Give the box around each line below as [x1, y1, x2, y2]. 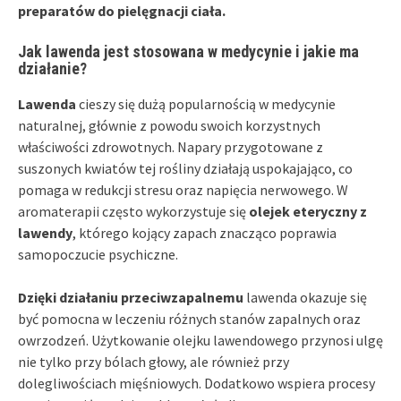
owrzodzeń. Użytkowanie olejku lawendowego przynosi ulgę [18, 330, 383, 349]
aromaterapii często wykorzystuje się [18, 201, 249, 220]
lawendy [18, 223, 73, 242]
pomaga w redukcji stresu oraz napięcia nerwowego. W [18, 180, 348, 199]
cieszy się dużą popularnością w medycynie [76, 94, 336, 113]
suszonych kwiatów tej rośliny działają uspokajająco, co [18, 158, 353, 177]
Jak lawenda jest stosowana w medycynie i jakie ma [18, 41, 359, 61]
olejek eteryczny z [249, 201, 367, 220]
